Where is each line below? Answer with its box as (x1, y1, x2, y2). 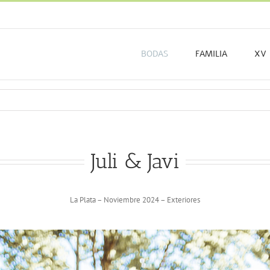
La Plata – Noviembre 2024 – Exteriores (70, 195, 200, 205)
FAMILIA (195, 48, 227, 60)
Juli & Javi (90, 149, 180, 174)
